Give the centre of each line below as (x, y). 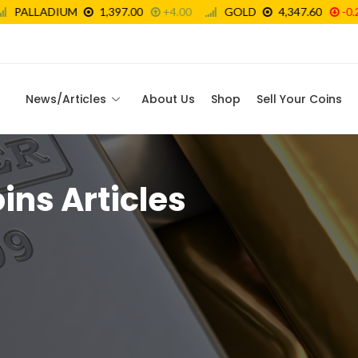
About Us (168, 99)
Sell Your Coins (299, 99)
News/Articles (66, 99)
